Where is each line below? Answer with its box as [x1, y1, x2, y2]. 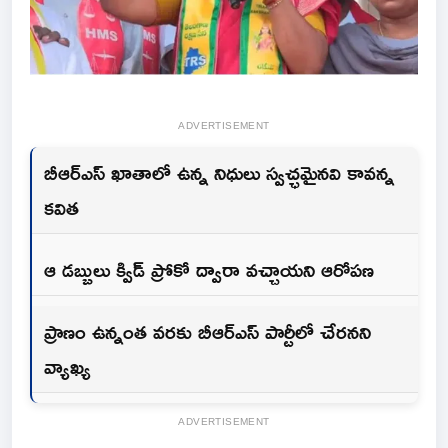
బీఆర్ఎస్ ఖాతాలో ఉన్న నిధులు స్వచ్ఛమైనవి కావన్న [44, 152, 394, 193]
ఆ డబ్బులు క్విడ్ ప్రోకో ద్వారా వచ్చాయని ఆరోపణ [44, 249, 374, 290]
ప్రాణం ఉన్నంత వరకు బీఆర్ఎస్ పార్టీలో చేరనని [44, 311, 371, 352]
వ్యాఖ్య [44, 346, 91, 387]
